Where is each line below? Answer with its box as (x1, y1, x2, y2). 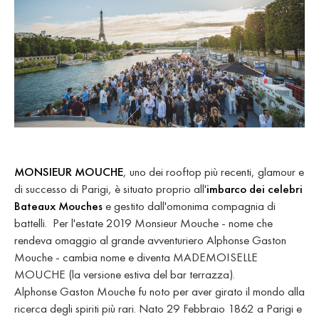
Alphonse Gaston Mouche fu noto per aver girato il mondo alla (14, 283, 305, 299)
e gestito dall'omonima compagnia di (103, 197, 276, 214)
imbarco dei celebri (206, 180, 303, 197)
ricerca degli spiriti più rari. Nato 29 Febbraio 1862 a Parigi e (14, 300, 302, 316)
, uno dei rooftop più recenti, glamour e (123, 163, 304, 179)
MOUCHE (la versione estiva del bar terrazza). (14, 266, 241, 282)
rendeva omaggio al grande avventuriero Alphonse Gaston (14, 231, 286, 248)
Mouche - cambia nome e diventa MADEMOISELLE (14, 249, 258, 265)
